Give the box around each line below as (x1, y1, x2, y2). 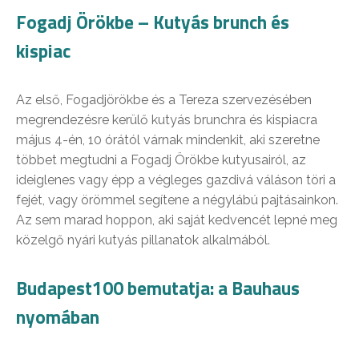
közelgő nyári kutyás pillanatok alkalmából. (16, 232, 270, 248)
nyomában (16, 303, 99, 332)
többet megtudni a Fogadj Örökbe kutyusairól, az (16, 152, 306, 168)
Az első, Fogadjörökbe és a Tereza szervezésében (16, 92, 312, 108)
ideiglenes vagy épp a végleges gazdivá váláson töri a (16, 172, 336, 188)
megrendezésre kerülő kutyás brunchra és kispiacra (16, 112, 317, 128)
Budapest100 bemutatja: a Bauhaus (16, 274, 300, 303)
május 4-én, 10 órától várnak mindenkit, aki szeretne (16, 132, 320, 148)
